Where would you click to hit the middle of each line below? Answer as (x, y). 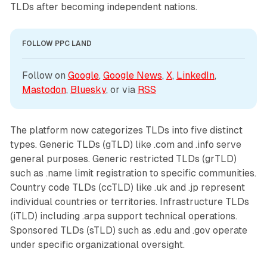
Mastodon (44, 89)
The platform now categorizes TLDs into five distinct (126, 130)
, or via (122, 89)
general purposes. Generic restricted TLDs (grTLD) (123, 159)
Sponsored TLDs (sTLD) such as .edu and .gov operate (128, 230)
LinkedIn (195, 75)
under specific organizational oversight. (97, 244)
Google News (132, 75)
